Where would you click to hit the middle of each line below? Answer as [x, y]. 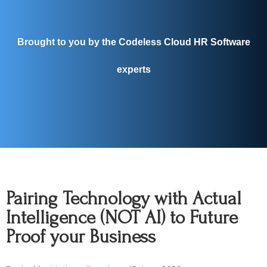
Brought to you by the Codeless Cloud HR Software [133, 42]
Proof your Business [81, 237]
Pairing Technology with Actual [124, 198]
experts [133, 69]
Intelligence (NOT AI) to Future [122, 218]
